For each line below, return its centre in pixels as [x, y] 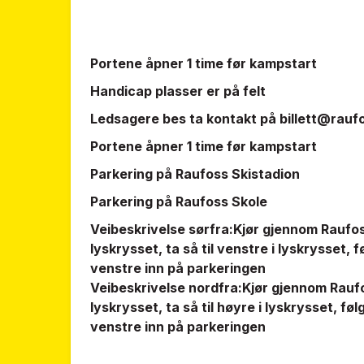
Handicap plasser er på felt [181, 91]
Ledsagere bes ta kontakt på [185, 119]
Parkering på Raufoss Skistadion [195, 174]
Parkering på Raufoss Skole [179, 201]
